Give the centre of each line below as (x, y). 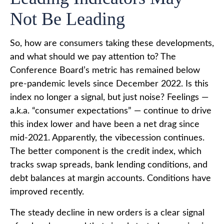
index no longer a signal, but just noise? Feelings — (109, 97)
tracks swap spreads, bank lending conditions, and (109, 165)
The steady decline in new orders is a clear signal (107, 213)
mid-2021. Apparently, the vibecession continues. (107, 138)
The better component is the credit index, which (106, 151)
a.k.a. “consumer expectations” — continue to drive (111, 111)
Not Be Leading (67, 19)
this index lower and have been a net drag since (105, 124)
